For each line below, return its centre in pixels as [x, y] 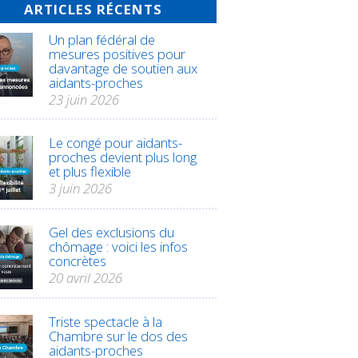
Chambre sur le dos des [118, 336]
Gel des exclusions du [111, 233]
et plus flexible [90, 172]
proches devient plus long [123, 157]
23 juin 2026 [84, 100]
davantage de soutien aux [123, 69]
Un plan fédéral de [102, 40]
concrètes [78, 261]
